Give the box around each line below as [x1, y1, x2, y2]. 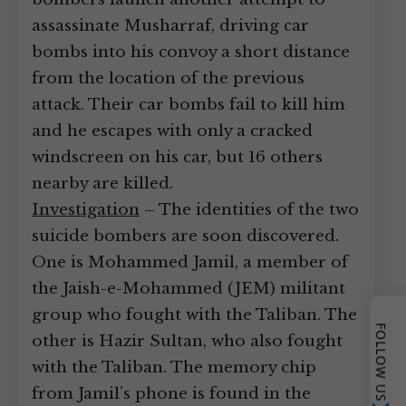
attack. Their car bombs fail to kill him [32, 95, 345, 114]
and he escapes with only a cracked [32, 121, 313, 140]
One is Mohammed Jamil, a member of [32, 253, 348, 272]
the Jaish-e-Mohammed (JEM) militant [32, 279, 345, 298]
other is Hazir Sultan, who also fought [32, 332, 343, 351]
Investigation [32, 200, 140, 219]
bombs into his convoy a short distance [32, 43, 350, 62]
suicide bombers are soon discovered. [32, 227, 339, 246]
